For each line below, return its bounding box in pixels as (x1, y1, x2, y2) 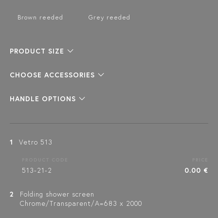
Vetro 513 (19, 137, 53, 146)
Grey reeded (89, 13, 130, 21)
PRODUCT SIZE (10, 46, 64, 55)
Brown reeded (18, 13, 63, 21)
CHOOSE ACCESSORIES (10, 70, 95, 79)
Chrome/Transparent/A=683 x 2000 (20, 199, 142, 208)
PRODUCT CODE (22, 156, 68, 163)
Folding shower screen (20, 189, 94, 199)
